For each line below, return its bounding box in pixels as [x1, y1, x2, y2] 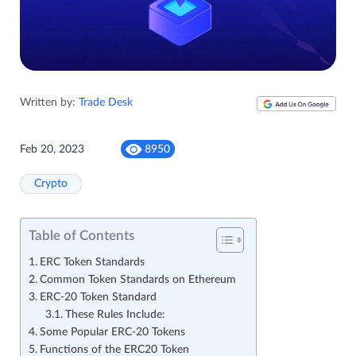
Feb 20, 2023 [20, 143, 84, 155]
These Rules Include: [64, 309, 165, 321]
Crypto [34, 178, 68, 190]
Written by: [20, 97, 79, 109]
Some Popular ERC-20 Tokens [39, 327, 185, 339]
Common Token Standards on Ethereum [39, 274, 236, 286]
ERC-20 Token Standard [39, 292, 157, 304]
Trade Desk [79, 97, 133, 109]
